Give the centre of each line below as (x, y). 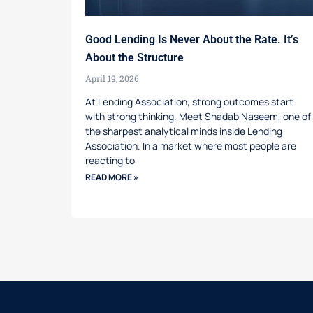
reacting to (110, 160)
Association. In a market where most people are (191, 145)
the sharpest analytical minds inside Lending (184, 131)
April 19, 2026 (112, 78)
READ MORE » (112, 177)
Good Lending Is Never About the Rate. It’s (192, 39)
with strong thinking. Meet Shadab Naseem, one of (198, 116)
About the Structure (134, 57)
